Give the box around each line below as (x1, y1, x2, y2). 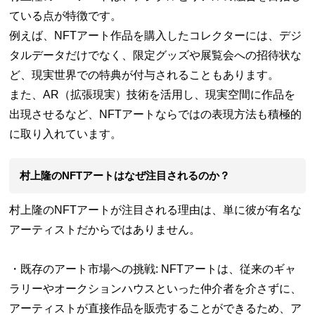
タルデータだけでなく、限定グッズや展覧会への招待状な (9, 49, 302, 61)
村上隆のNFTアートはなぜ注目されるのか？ (20, 169, 231, 181)
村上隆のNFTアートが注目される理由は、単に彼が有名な (9, 203, 302, 216)
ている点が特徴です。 (9, 9, 122, 22)
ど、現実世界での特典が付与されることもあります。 (9, 68, 280, 81)
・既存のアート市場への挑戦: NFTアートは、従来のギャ (9, 262, 297, 275)
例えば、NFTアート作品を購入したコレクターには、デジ (9, 29, 302, 41)
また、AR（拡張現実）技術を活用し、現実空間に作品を (9, 88, 296, 101)
